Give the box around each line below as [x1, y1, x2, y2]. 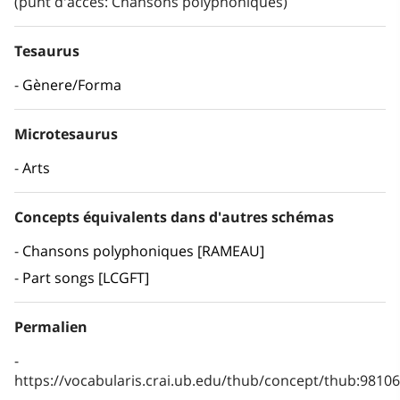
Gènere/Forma [22, 75, 121, 96]
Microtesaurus [14, 124, 118, 145]
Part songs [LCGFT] [22, 268, 149, 288]
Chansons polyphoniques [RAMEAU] [22, 241, 264, 262]
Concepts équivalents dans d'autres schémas [14, 207, 334, 228]
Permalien [14, 317, 87, 337]
